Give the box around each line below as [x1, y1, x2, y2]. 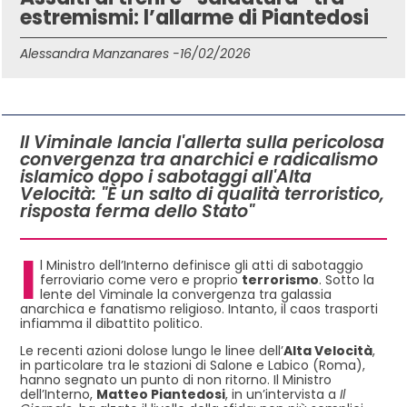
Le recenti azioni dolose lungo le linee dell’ [20, 342, 283, 361]
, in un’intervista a [225, 385, 340, 404]
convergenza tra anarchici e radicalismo [20, 146, 378, 172]
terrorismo [242, 270, 319, 289]
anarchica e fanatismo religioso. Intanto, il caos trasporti [20, 299, 378, 318]
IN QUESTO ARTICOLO [20, 87, 153, 105]
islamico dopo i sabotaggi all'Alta [20, 164, 312, 189]
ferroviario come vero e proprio [40, 270, 242, 289]
